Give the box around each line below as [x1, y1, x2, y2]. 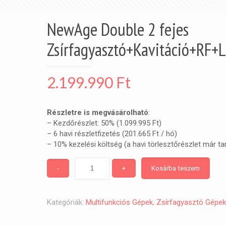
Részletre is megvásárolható [46, 108, 148, 117]
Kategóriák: [46, 198, 86, 207]
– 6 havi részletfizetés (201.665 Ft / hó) [46, 129, 177, 138]
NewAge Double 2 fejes [46, 18, 189, 41]
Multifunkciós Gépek [85, 198, 153, 207]
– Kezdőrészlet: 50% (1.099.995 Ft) [46, 119, 161, 128]
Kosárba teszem [151, 164, 200, 172]
